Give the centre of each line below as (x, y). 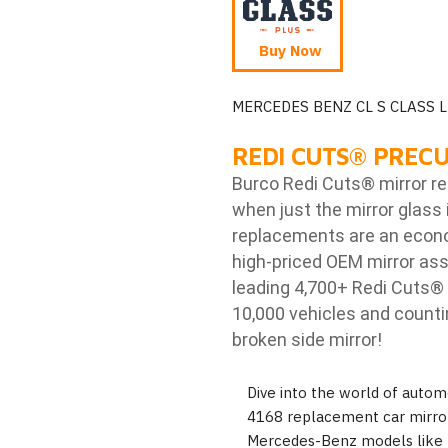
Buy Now (290, 50)
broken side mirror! (306, 340)
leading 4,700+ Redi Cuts (330, 288)
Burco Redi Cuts (296, 184)
